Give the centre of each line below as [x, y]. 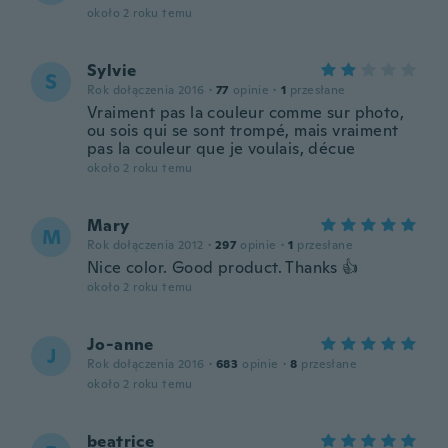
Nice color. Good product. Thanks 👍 [223, 267]
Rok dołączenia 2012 [145, 245]
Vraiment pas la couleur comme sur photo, [245, 112]
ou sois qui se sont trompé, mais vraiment [243, 130]
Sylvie [112, 70]
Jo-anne [120, 344]
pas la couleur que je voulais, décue [221, 148]
